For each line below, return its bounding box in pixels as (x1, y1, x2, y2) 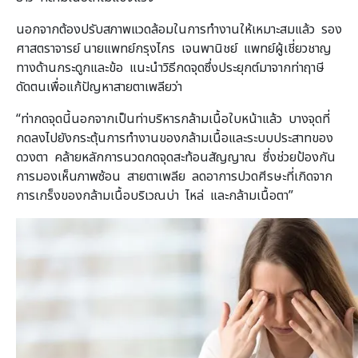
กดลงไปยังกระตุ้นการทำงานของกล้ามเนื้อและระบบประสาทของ (16, 128, 333, 148)
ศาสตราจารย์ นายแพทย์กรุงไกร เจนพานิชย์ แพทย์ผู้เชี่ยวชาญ (16, 38, 332, 58)
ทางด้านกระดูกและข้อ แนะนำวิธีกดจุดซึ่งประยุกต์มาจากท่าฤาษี (16, 58, 324, 78)
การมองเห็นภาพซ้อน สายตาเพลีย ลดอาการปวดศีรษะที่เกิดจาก (16, 166, 332, 186)
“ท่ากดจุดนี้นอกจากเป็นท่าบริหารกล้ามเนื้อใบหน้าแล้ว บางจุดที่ (16, 109, 330, 129)
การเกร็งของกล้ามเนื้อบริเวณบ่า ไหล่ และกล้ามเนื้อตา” (16, 185, 293, 205)
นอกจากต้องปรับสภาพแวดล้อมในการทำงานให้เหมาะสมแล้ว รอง (16, 19, 342, 39)
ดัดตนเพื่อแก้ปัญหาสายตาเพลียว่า (16, 77, 182, 97)
